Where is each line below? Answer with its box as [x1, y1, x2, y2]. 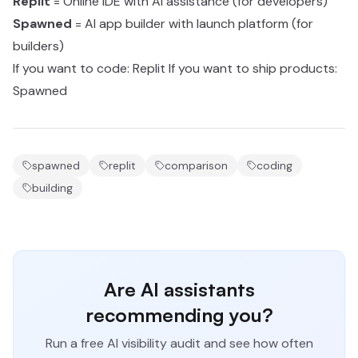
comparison [165, 158, 228, 173]
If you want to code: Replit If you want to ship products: [13, 60, 337, 77]
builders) [13, 38, 64, 54]
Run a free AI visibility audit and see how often [45, 335, 313, 352]
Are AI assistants [103, 277, 255, 301]
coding [257, 158, 292, 173]
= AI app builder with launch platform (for [72, 15, 313, 32]
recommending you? [85, 303, 273, 327]
